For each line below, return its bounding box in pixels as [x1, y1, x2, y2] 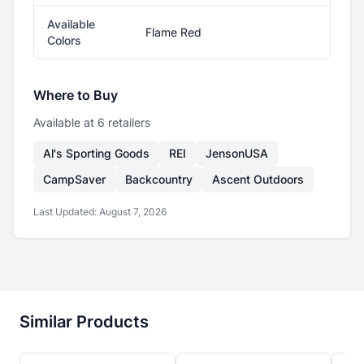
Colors [47, 33, 81, 47]
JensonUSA [206, 146, 268, 160]
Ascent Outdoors [212, 172, 304, 186]
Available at [33, 115, 97, 129]
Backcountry [125, 172, 193, 186]
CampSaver [43, 172, 106, 186]
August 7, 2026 [99, 206, 167, 218]
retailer [105, 115, 145, 129]
